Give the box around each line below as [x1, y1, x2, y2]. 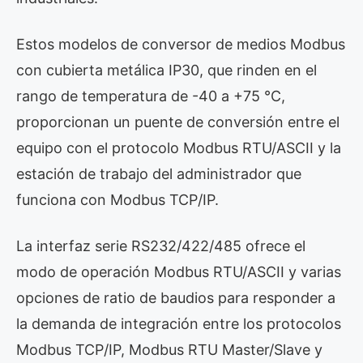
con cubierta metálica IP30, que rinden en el [16, 62, 317, 79]
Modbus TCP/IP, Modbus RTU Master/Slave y [16, 341, 322, 358]
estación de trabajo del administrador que [16, 165, 301, 182]
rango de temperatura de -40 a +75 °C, [16, 88, 285, 105]
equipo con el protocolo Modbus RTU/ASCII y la [16, 139, 341, 156]
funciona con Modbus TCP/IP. [16, 191, 219, 208]
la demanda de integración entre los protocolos [16, 315, 341, 332]
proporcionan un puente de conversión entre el [16, 113, 340, 130]
